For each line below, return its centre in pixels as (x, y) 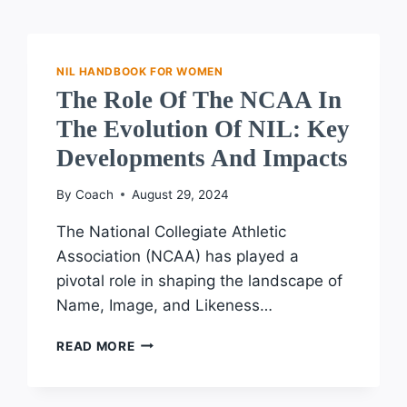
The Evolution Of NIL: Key (203, 129)
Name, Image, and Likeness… (165, 305)
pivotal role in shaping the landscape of (200, 280)
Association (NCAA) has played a (178, 256)
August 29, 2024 (180, 194)
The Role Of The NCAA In (199, 99)
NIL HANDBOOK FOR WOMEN (140, 71)
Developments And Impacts (203, 158)
